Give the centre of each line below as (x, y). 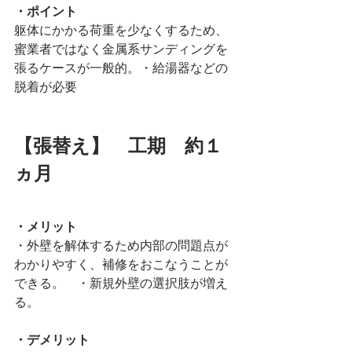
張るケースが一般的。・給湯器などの (121, 68)
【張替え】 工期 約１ (118, 147)
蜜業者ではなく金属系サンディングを (121, 49)
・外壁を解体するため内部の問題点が (121, 245)
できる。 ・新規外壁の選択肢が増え (121, 283)
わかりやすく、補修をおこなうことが (121, 264)
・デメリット (52, 339)
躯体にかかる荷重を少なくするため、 (121, 30)
